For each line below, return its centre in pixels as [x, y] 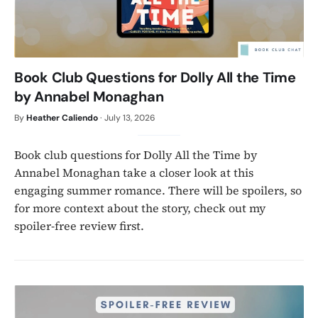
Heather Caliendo [62, 117]
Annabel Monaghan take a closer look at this [134, 172]
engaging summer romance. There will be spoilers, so [158, 190]
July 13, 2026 [130, 117]
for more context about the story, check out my [140, 208]
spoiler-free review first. [79, 225]
